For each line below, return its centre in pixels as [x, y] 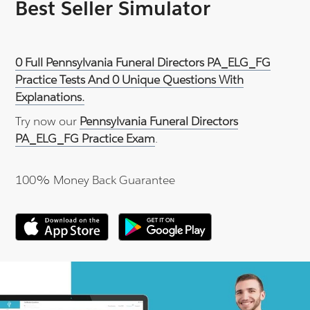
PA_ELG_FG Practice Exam [85, 139]
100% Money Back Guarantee [95, 180]
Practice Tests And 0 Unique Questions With [130, 80]
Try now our [48, 121]
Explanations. [50, 97]
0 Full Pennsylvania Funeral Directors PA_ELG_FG [143, 63]
